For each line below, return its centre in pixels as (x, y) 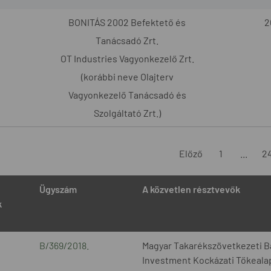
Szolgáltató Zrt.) (127, 113)
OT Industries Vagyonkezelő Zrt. (127, 58)
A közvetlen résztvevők (191, 189)
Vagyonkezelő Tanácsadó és (127, 94)
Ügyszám (58, 189)
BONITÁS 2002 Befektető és (127, 22)
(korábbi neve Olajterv (127, 76)
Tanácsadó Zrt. (127, 40)
